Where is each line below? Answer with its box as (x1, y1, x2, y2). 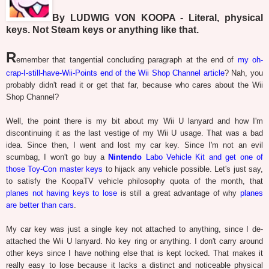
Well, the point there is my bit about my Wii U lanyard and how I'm (6, 116, 263, 126)
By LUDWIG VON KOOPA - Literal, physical (52, 13, 263, 23)
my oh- (237, 55, 264, 65)
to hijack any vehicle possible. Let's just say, (103, 165, 264, 174)
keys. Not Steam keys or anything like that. (6, 25, 199, 35)
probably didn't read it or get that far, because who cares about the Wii (6, 80, 263, 90)
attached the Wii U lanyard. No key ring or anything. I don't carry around (6, 237, 263, 246)
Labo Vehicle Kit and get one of (142, 153, 264, 162)
